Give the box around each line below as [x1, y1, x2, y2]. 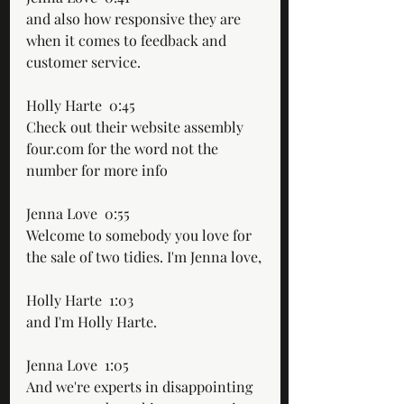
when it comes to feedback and [26, 30, 230, 50]
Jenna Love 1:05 [26, 354, 136, 374]
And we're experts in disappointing [26, 376, 256, 396]
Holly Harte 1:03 [26, 289, 141, 309]
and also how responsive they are [26, 8, 244, 28]
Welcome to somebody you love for [26, 225, 255, 244]
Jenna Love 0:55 [26, 203, 137, 223]
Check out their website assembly [26, 116, 247, 136]
